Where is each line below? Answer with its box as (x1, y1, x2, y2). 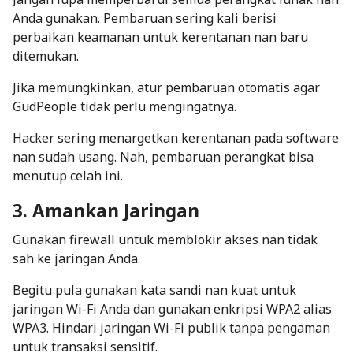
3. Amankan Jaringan (13, 198, 199, 223)
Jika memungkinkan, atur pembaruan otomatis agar (13, 78, 320, 96)
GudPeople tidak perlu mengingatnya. (13, 97, 236, 115)
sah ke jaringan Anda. (13, 249, 140, 267)
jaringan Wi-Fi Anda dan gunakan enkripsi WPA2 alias (13, 299, 332, 318)
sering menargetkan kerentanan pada (54, 128, 286, 147)
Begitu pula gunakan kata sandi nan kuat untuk (13, 281, 296, 299)
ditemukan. (13, 46, 79, 65)
